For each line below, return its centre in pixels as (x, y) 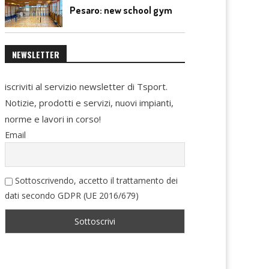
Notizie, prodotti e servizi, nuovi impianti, (89, 103)
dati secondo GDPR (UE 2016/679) (72, 195)
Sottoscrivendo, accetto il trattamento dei (95, 180)
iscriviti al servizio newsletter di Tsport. (86, 86)
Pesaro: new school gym (121, 10)
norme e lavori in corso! (53, 119)
